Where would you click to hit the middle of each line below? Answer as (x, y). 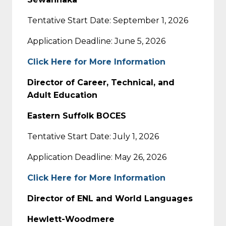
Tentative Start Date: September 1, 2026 (108, 20)
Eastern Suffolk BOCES (77, 116)
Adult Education (62, 95)
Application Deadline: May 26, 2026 (97, 157)
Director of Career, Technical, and (101, 82)
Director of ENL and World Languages (110, 198)
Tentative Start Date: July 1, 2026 (93, 136)
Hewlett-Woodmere (71, 219)
